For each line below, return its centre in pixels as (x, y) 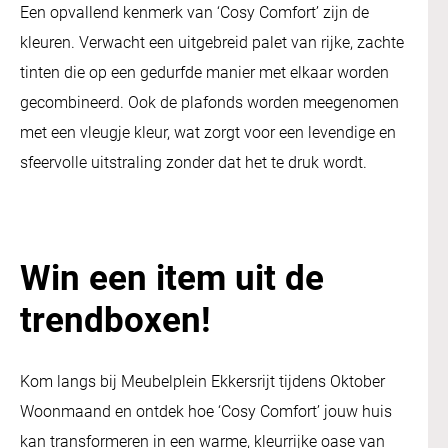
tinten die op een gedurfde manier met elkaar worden (204, 73)
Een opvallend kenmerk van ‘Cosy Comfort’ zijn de (194, 13)
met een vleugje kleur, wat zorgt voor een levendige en (208, 133)
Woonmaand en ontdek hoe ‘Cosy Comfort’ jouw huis (206, 411)
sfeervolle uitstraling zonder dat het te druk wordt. (193, 163)
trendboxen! (115, 321)
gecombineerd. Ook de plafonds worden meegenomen (209, 103)
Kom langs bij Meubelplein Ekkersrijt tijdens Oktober (202, 381)
